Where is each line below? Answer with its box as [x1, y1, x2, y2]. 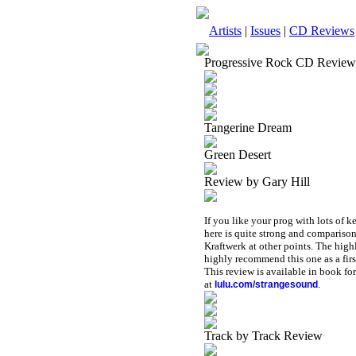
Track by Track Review [204, 329, 323, 342]
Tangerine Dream [204, 121, 292, 134]
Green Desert [204, 148, 271, 161]
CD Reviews [289, 24, 354, 37]
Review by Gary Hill [204, 175, 310, 188]
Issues [250, 24, 281, 37]
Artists [209, 24, 242, 37]
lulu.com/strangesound [215, 279, 318, 290]
